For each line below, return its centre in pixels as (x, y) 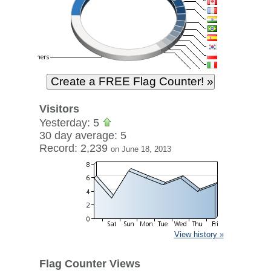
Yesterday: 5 (70, 123)
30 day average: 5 (83, 135)
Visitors (59, 109)
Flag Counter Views (90, 264)
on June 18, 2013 (141, 149)
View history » (199, 234)
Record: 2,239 (75, 148)
